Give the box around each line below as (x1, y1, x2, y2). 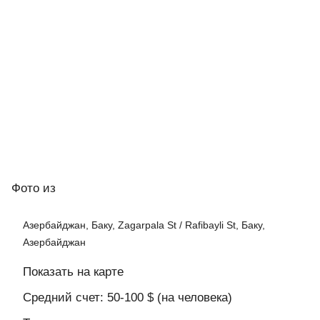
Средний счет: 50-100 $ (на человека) (23, 291, 232, 305)
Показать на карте (23, 265, 124, 279)
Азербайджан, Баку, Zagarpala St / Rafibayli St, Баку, (23, 219, 265, 231)
